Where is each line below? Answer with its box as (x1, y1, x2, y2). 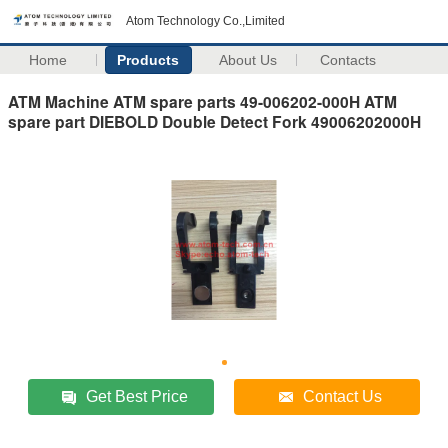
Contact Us (303, 387, 383, 405)
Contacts (320, 52, 377, 68)
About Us (219, 52, 278, 68)
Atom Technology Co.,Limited (126, 14, 285, 28)
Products (117, 52, 180, 68)
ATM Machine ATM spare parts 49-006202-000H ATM (8, 89, 397, 113)
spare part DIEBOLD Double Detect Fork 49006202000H (8, 109, 421, 133)
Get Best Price (86, 387, 189, 405)
